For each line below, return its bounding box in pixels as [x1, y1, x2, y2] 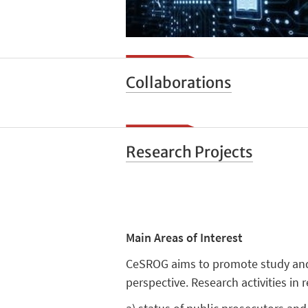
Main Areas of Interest [126, 229, 243, 245]
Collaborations [126, 72, 232, 92]
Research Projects [126, 142, 254, 162]
